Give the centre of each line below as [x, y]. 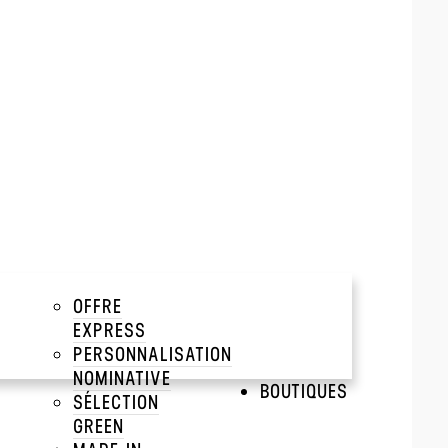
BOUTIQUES [304, 390]
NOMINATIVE [122, 377]
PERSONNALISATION [152, 353]
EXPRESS [109, 329]
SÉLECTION [116, 401]
